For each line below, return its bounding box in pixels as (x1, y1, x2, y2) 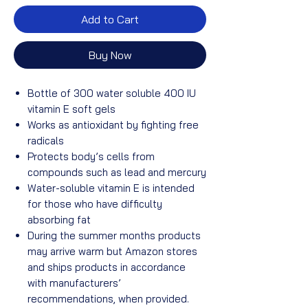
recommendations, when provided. (27, 291, 189, 305)
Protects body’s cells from (27, 149, 155, 163)
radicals (27, 133, 64, 147)
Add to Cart (81, 12, 139, 26)
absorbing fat (27, 212, 91, 226)
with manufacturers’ (27, 276, 121, 289)
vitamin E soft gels (27, 102, 115, 115)
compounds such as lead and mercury (27, 165, 206, 179)
